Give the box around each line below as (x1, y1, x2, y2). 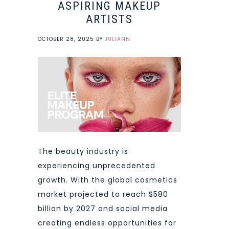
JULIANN (105, 35, 130, 43)
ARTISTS (86, 13, 133, 26)
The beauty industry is (38, 146, 128, 156)
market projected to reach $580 (38, 189, 168, 199)
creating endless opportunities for (38, 217, 176, 228)
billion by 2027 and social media (38, 203, 168, 214)
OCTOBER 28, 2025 (38, 35, 94, 43)
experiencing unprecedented (38, 160, 155, 171)
